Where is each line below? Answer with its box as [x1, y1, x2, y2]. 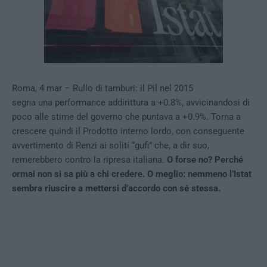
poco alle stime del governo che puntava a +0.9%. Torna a [12, 111, 241, 122]
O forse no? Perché [167, 154, 243, 165]
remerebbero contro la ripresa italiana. [12, 154, 167, 165]
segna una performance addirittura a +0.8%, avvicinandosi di [12, 97, 250, 108]
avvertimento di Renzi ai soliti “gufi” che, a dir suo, [12, 140, 209, 151]
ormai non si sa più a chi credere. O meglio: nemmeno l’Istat [12, 169, 252, 179]
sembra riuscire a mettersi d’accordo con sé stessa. [12, 183, 221, 194]
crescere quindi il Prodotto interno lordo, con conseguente [12, 126, 244, 136]
